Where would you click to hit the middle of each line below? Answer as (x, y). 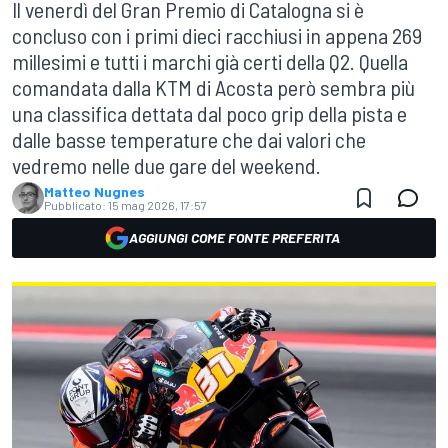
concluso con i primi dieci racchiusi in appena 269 (217, 35)
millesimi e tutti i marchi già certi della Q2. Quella (210, 61)
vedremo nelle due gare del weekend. (166, 165)
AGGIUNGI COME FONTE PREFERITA (234, 237)
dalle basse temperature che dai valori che (189, 139)
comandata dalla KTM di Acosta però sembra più (213, 87)
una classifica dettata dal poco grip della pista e (209, 113)
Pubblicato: (75, 205)
